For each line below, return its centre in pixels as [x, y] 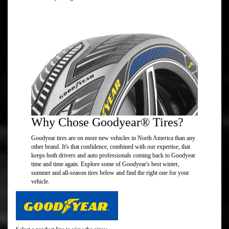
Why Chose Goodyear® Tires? [107, 122]
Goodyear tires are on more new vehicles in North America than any [113, 138]
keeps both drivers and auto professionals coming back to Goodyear [113, 156]
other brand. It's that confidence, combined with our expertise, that [111, 147]
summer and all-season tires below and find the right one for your [110, 173]
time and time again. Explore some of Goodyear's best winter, [105, 164]
